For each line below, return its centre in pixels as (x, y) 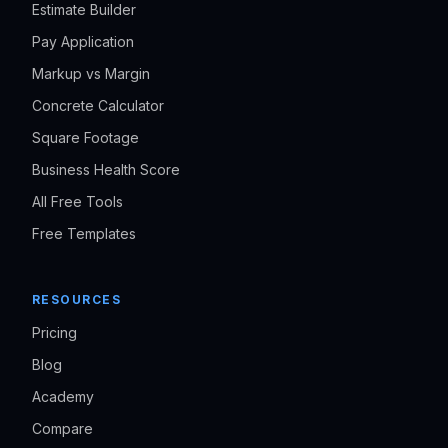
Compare (62, 429)
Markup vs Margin (91, 74)
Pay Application (83, 42)
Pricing (54, 333)
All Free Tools (77, 202)
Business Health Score (106, 170)
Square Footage (85, 138)
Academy (63, 397)
